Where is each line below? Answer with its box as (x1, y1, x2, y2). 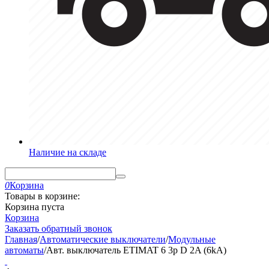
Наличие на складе (29, 147, 106, 157)
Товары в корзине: (5, 191, 80, 201)
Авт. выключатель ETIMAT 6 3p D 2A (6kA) (46, 245, 226, 255)
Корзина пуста (5, 202, 64, 212)
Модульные (168, 234, 216, 244)
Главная (5, 234, 37, 244)
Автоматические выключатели (40, 234, 166, 244)
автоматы (5, 245, 44, 255)
